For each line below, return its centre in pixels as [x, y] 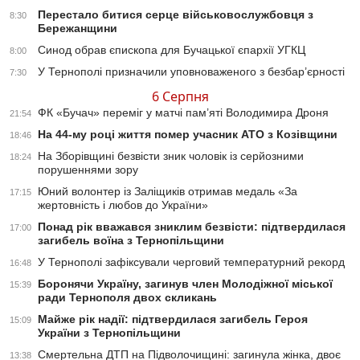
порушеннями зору [88, 170]
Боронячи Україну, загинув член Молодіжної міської [185, 284]
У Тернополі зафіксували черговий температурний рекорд [191, 262]
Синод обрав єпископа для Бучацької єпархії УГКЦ [172, 50]
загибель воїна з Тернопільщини [131, 241]
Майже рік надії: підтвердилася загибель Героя [173, 319]
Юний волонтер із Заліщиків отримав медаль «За [168, 192]
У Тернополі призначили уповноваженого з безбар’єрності [191, 72]
